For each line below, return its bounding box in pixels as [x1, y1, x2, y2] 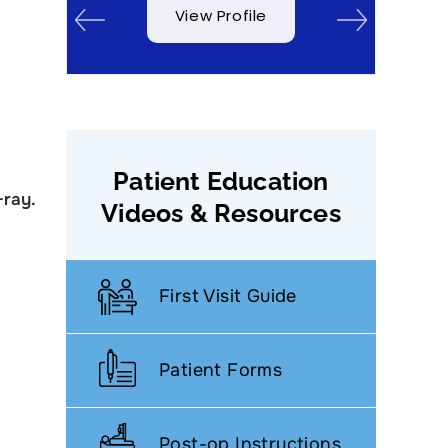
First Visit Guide [159, 285, 297, 307]
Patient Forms [159, 359, 283, 381]
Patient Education [113, 166, 329, 196]
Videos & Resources [101, 198, 341, 228]
